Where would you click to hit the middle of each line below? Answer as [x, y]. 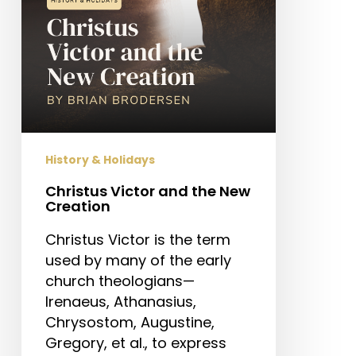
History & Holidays [100, 160]
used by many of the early [138, 261]
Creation [77, 207]
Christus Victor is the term [137, 240]
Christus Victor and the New [147, 192]
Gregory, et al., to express [135, 343]
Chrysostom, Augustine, [130, 323]
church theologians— [120, 281]
